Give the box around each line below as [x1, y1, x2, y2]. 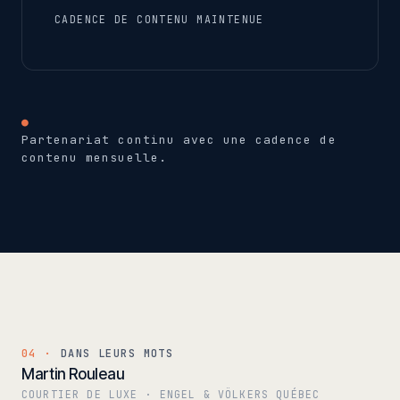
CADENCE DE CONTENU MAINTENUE [54, 12, 264, 26]
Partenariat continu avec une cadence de [21, 131, 337, 147]
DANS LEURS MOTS [60, 346, 174, 361]
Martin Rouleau [21, 364, 125, 383]
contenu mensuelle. [21, 149, 167, 165]
